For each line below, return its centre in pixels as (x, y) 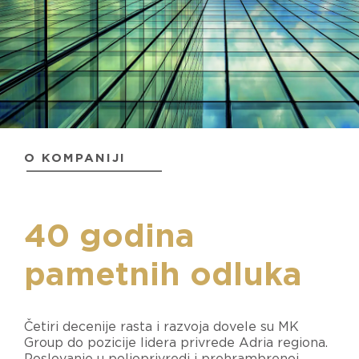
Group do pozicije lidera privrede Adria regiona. (176, 343)
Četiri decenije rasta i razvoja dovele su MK (161, 327)
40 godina (109, 237)
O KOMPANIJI (75, 158)
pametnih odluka (163, 275)
